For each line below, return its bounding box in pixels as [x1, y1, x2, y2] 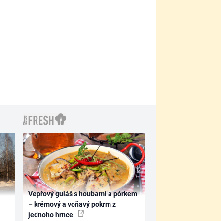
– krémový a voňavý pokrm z [28, 200, 116, 208]
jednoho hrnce [28, 210, 75, 219]
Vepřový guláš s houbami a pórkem [28, 189, 138, 198]
